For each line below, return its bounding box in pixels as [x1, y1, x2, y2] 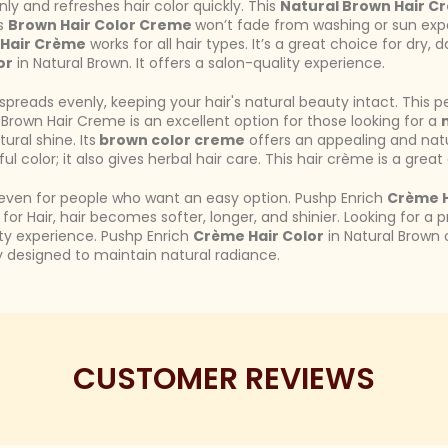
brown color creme [96, 130, 245, 150]
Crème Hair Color [193, 226, 324, 246]
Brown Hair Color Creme [8, 15, 195, 35]
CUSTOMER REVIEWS [73, 358, 375, 400]
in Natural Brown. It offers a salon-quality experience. [13, 53, 385, 73]
